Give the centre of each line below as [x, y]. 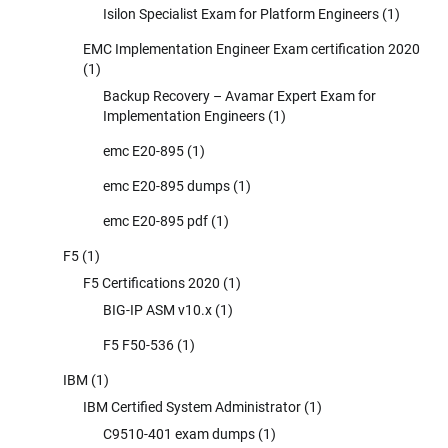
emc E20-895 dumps [166, 185]
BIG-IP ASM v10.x [157, 309]
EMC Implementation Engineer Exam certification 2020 [251, 48]
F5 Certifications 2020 [151, 282]
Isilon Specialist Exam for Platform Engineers [241, 13]
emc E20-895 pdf [155, 220]
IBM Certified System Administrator [192, 406]
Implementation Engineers [184, 115]
